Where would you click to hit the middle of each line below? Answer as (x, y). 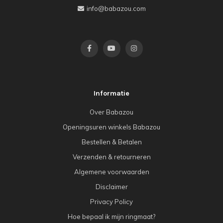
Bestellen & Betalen (111, 142)
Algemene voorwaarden (111, 171)
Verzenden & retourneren (111, 157)
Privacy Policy (111, 201)
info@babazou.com (116, 8)
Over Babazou (111, 112)
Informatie (111, 93)
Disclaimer (111, 186)
